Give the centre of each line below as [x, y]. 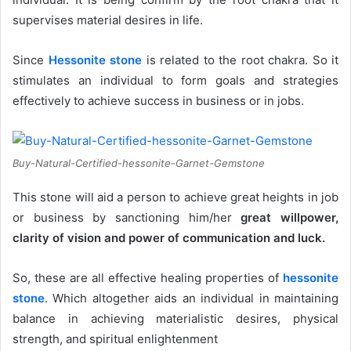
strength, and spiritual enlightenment [115, 338]
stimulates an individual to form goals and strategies [175, 80]
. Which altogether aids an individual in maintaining [192, 298]
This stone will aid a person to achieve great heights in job [175, 197]
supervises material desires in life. [108, 20]
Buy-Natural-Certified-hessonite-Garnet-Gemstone [139, 163]
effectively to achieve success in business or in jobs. [158, 100]
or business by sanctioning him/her [127, 217]
